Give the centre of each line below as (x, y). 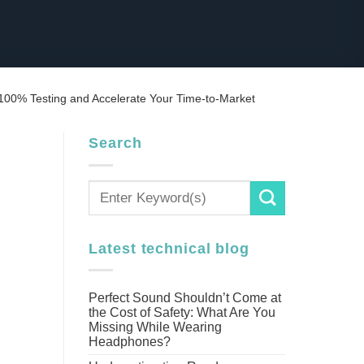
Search (115, 143)
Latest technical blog (169, 248)
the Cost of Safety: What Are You (182, 312)
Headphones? (130, 341)
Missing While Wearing (156, 327)
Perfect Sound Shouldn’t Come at (185, 297)
